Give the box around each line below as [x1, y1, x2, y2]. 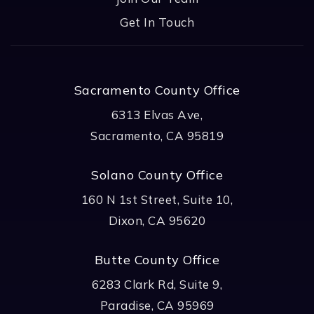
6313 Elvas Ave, [111, 107, 203, 122]
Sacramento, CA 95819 [90, 128, 224, 143]
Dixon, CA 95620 [108, 212, 206, 228]
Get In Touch [120, 14, 194, 29]
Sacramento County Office [74, 81, 240, 98]
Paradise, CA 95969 [100, 297, 214, 313]
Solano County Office [91, 166, 223, 183]
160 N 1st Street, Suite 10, [81, 191, 233, 207]
